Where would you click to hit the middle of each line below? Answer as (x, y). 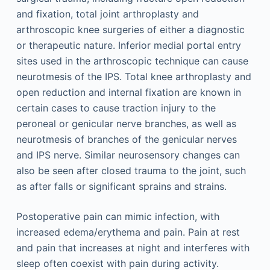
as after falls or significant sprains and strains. (121, 186)
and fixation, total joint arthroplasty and (107, 14)
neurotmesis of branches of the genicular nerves (126, 139)
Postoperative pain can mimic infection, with (118, 216)
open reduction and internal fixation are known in (128, 92)
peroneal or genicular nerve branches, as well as (126, 124)
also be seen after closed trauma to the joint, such (131, 171)
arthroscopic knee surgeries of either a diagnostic (130, 30)
